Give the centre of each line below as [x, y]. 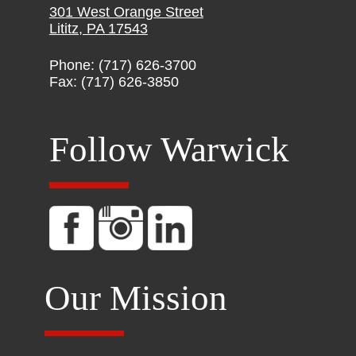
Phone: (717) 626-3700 [122, 66]
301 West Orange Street [126, 12]
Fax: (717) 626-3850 [114, 82]
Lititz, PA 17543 [98, 29]
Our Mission [136, 298]
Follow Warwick [169, 150]
